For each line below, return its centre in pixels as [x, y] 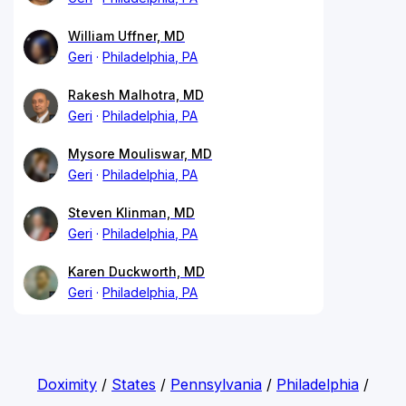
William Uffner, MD [126, 35]
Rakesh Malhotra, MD [136, 94]
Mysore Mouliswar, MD [140, 153]
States [133, 384]
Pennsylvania [216, 384]
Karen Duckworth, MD [136, 271]
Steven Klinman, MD [131, 212]
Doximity [67, 384]
